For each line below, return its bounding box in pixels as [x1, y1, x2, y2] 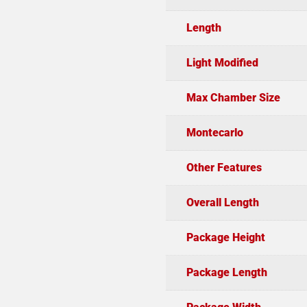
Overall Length [186, 195, 259, 209]
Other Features [186, 160, 262, 174]
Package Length [186, 265, 267, 279]
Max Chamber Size [186, 90, 280, 104]
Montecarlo [186, 125, 243, 139]
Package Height [186, 230, 265, 244]
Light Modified [186, 56, 258, 69]
